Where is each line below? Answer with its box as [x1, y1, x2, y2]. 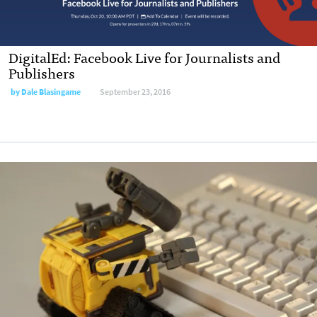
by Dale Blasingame [11, 86, 81, 98]
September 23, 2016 [100, 86, 171, 98]
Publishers [8, 60, 75, 84]
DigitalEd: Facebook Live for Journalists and [8, 45, 280, 69]
